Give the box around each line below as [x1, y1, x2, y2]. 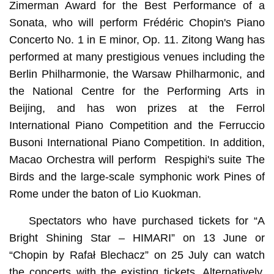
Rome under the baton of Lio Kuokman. [9, 188, 201, 201]
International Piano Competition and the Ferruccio [9, 119, 265, 132]
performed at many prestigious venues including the [9, 51, 265, 64]
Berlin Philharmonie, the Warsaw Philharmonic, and [9, 68, 265, 81]
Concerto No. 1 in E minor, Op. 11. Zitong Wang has [9, 34, 265, 46]
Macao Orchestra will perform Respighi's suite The [9, 154, 265, 166]
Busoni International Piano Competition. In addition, [9, 136, 265, 149]
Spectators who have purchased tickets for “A [28, 215, 265, 228]
